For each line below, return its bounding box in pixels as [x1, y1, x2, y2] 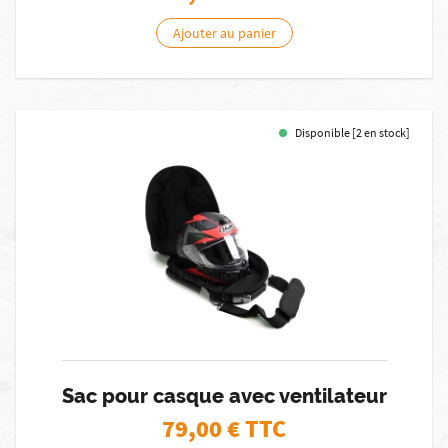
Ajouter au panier [172, 24, 276, 42]
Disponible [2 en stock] [295, 125, 410, 140]
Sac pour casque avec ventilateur [61, 384, 387, 408]
